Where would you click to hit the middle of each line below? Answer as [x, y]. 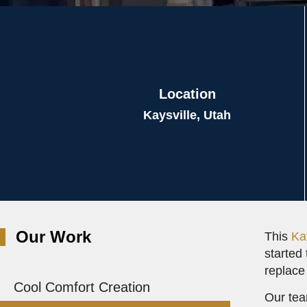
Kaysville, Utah [187, 115]
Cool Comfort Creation [82, 287]
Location [187, 94]
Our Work [53, 237]
